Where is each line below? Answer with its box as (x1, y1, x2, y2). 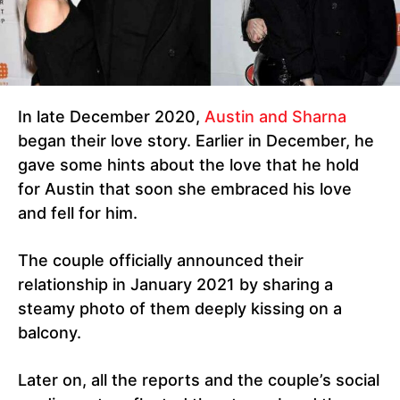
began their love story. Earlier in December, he (18, 131, 374, 151)
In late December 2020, (18, 107, 204, 127)
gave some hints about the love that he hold (18, 155, 359, 175)
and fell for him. (18, 204, 137, 223)
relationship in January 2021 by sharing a (18, 275, 333, 295)
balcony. (18, 323, 81, 343)
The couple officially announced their (18, 251, 304, 271)
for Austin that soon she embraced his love (18, 179, 352, 199)
